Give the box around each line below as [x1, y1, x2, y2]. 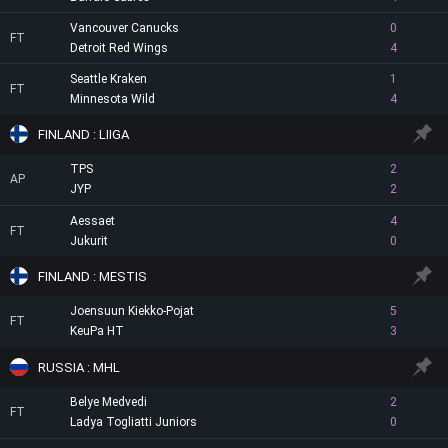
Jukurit [70, 234, 108, 248]
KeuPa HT [70, 324, 124, 338]
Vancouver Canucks [70, 21, 179, 35]
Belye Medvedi [70, 395, 147, 409]
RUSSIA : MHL [38, 359, 120, 375]
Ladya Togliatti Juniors [70, 415, 197, 429]
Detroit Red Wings [70, 41, 168, 55]
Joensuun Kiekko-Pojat [70, 304, 194, 318]
